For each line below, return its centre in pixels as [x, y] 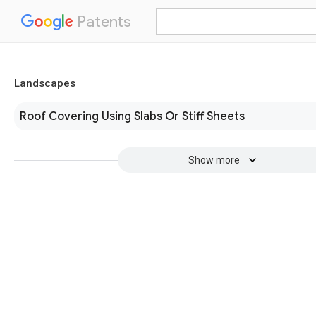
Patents [102, 22]
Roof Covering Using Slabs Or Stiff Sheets [132, 116]
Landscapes [45, 83]
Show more [214, 160]
